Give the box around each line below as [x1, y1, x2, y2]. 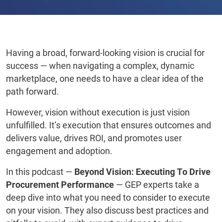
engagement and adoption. [6, 146, 116, 156]
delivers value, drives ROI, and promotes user [6, 133, 182, 143]
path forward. [6, 86, 61, 97]
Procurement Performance [6, 179, 114, 190]
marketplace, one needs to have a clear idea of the [6, 73, 204, 84]
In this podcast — [6, 166, 74, 177]
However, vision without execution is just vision [6, 107, 190, 117]
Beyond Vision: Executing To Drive [74, 166, 211, 177]
